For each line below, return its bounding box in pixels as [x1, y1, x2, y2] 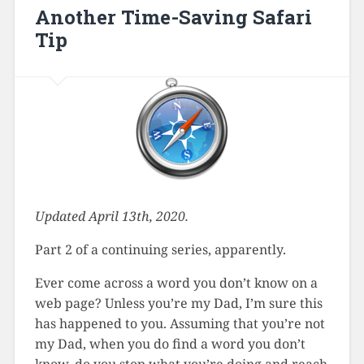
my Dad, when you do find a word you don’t [34, 335, 305, 353]
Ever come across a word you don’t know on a [34, 274, 318, 292]
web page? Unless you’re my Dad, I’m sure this [34, 294, 323, 313]
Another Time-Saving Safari [34, 4, 312, 31]
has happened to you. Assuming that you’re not [34, 314, 325, 333]
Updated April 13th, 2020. [34, 207, 188, 226]
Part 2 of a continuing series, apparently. [34, 240, 286, 259]
